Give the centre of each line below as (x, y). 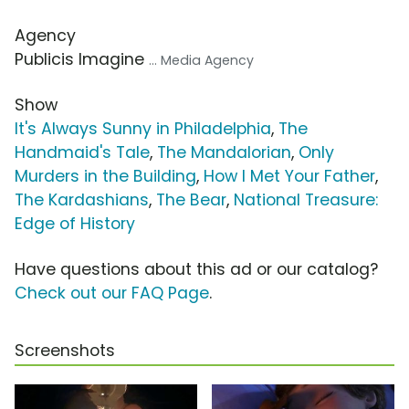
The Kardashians (82, 200)
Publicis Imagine (82, 60)
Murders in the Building (105, 177)
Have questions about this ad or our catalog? (196, 270)
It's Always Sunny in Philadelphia (143, 129)
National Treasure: (306, 200)
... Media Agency (201, 61)
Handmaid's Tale (82, 153)
